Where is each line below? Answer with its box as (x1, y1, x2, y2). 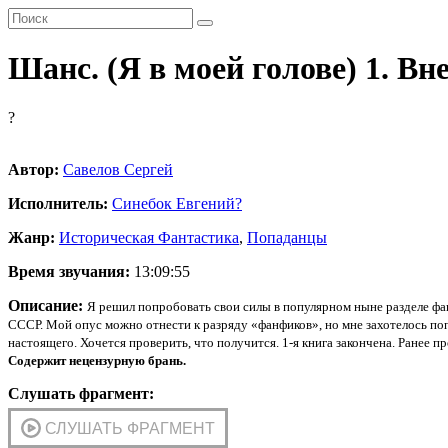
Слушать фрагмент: (8, 384, 154, 402)
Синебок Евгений (112, 194, 235, 212)
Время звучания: (8, 262, 130, 280)
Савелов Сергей (63, 160, 173, 178)
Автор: (8, 160, 59, 178)
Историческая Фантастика (59, 228, 239, 246)
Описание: (8, 296, 83, 314)
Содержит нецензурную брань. (8, 352, 186, 368)
